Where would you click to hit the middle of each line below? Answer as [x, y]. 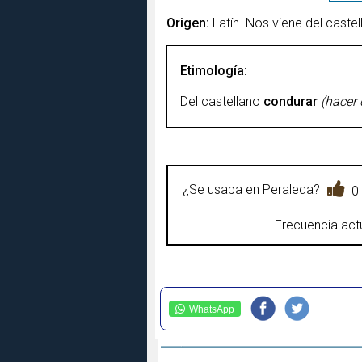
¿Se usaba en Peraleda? [252, 189]
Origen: [188, 23]
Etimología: [214, 71]
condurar [290, 101]
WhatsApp [212, 309]
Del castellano [222, 101]
